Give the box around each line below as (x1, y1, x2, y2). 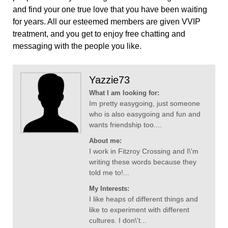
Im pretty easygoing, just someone (89, 99, 200, 108)
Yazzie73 (89, 74, 130, 86)
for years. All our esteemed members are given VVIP (13, 17, 201, 26)
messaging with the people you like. (13, 42, 141, 51)
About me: (89, 137, 122, 145)
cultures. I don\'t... (89, 216, 147, 225)
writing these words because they (89, 158, 196, 166)
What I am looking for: (89, 89, 159, 97)
